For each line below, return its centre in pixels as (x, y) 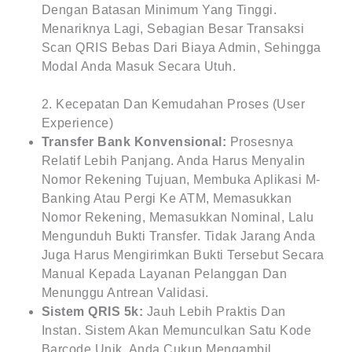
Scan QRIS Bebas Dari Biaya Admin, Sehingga (181, 48)
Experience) (77, 123)
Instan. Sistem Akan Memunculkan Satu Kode (176, 330)
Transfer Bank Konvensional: (134, 142)
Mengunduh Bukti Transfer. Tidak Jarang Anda (178, 236)
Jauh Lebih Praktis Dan (214, 312)
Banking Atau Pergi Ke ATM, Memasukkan (167, 198)
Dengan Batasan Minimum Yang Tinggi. (159, 10)
